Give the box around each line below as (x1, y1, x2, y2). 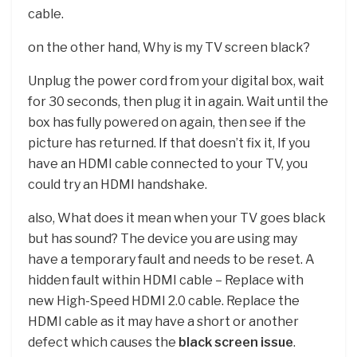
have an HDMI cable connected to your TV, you (28, 156, 308, 172)
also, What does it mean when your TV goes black (28, 210, 326, 226)
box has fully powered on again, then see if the (28, 115, 306, 131)
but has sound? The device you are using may (28, 231, 297, 247)
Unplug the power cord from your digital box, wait (28, 73, 324, 89)
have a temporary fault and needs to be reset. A (28, 252, 315, 268)
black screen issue (178, 335, 293, 351)
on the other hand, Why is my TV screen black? (28, 40, 310, 56)
